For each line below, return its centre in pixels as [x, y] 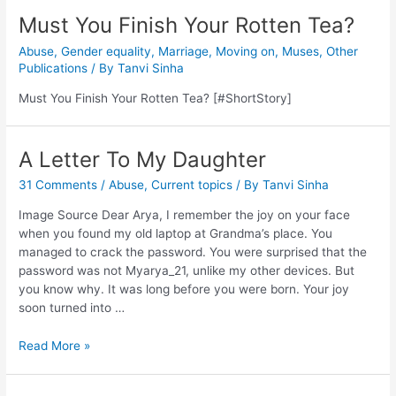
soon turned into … [72, 308]
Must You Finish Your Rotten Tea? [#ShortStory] [156, 98]
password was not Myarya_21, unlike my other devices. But [187, 271]
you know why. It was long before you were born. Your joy [184, 289]
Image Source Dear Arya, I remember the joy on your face [185, 215]
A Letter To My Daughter [143, 159]
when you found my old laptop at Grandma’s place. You [176, 234]
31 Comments [58, 185]
